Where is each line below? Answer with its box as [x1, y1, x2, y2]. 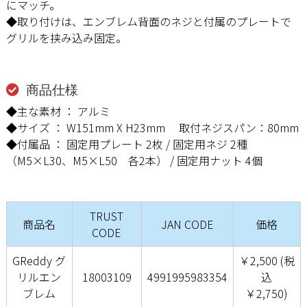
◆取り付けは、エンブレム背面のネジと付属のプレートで [5, 13, 291, 30]
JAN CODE [160, 216, 214, 233]
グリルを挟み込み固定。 [5, 29, 127, 47]
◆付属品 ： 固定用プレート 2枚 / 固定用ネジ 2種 [5, 136, 247, 153]
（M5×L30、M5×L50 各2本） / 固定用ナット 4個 [5, 152, 262, 169]
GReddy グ [12, 252, 66, 269]
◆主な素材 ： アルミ [5, 103, 110, 120]
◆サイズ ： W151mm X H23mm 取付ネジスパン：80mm [5, 119, 299, 136]
